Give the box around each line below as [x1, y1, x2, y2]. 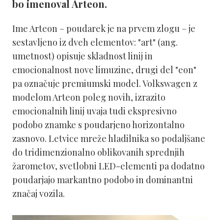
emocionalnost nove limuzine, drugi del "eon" [12, 64, 196, 76]
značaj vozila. [12, 188, 65, 199]
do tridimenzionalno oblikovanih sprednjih [12, 146, 185, 158]
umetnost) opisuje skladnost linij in [12, 50, 153, 62]
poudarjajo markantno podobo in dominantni [12, 174, 193, 186]
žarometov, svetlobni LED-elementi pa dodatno [12, 160, 205, 172]
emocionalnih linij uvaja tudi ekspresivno [12, 105, 177, 117]
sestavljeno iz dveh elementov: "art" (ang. [12, 36, 178, 48]
